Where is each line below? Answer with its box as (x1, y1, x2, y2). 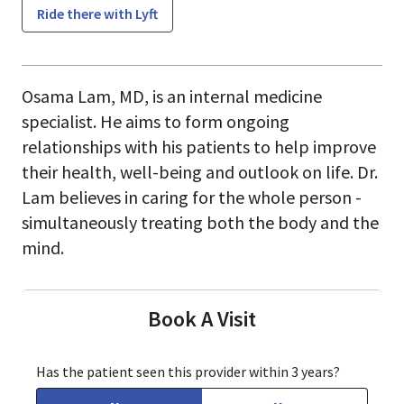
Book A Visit (148, 305, 256, 333)
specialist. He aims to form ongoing (22, 110, 289, 133)
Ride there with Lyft (37, 5, 158, 23)
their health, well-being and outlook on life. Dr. (22, 161, 378, 183)
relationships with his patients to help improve (22, 135, 376, 158)
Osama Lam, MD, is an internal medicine (22, 85, 322, 107)
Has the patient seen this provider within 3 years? (36, 363, 340, 381)
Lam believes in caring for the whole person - (22, 186, 362, 208)
